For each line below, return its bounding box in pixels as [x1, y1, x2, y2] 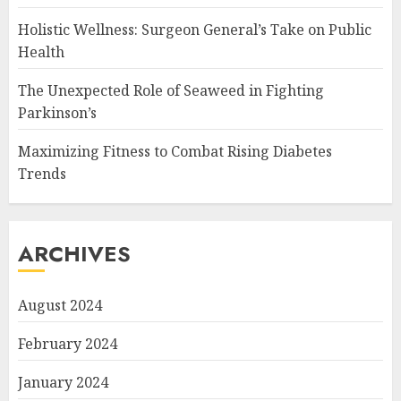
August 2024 [18, 295, 102, 315]
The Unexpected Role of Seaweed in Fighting [18, 81, 324, 100]
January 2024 [18, 372, 108, 392]
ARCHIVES [18, 238, 131, 269]
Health [18, 42, 64, 62]
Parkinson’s [18, 103, 97, 123]
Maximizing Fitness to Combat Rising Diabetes [18, 141, 332, 161]
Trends [18, 164, 66, 183]
